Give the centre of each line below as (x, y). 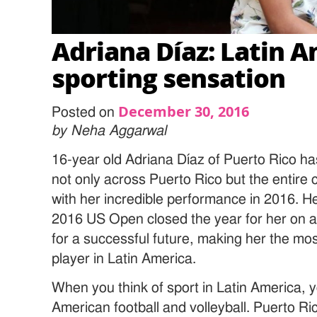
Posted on (85, 113)
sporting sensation (169, 78)
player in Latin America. (124, 259)
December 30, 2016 (184, 112)
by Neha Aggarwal (109, 131)
